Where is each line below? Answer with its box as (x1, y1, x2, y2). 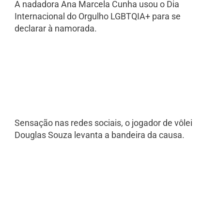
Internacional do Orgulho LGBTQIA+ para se (15, 11, 181, 21)
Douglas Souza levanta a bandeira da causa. (15, 130, 185, 140)
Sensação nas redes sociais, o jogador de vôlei (15, 118, 192, 128)
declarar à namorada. (15, 23, 97, 33)
